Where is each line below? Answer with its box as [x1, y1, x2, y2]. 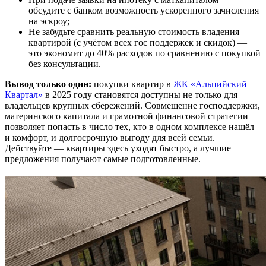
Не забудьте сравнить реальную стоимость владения [28, 27, 239, 37]
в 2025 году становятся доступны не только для [43, 90, 237, 100]
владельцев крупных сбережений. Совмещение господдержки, [5, 100, 260, 111]
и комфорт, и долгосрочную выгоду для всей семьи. [5, 132, 215, 143]
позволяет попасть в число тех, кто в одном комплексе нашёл [5, 122, 254, 132]
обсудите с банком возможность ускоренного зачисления [28, 5, 259, 16]
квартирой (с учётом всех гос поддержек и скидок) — [28, 37, 247, 48]
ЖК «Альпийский [173, 79, 247, 90]
